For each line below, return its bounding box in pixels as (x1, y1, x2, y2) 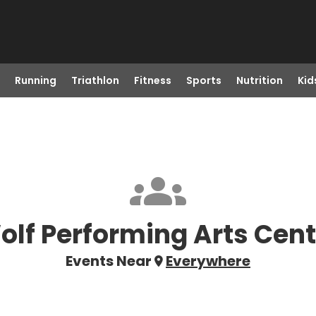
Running (14, 73, 56, 87)
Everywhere (166, 251, 250, 271)
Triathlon (71, 73, 119, 87)
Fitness (133, 73, 171, 87)
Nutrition (236, 73, 283, 87)
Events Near (66, 251, 152, 271)
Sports (186, 73, 221, 87)
